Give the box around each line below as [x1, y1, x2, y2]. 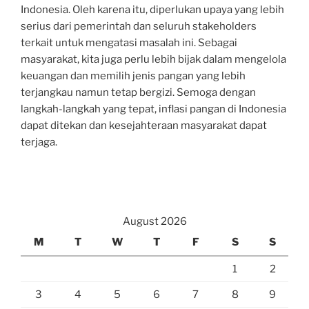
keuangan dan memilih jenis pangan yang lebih [21, 69, 246, 82]
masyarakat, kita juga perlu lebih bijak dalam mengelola [21, 52, 286, 66]
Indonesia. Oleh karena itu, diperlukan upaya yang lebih [21, 3, 284, 16]
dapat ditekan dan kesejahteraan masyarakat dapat [21, 119, 267, 132]
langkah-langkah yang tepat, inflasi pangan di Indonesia [21, 102, 286, 115]
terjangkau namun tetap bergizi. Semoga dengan [21, 86, 256, 99]
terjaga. [21, 135, 57, 148]
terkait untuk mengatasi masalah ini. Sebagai [21, 36, 237, 49]
